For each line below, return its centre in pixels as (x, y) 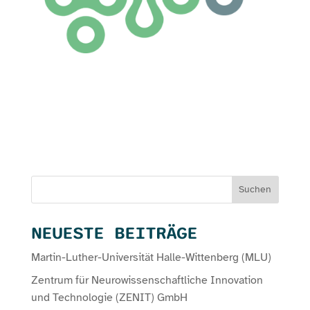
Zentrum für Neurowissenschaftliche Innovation (147, 280)
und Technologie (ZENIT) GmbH (109, 297)
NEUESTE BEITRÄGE (114, 232)
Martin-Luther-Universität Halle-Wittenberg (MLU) (151, 257)
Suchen (255, 190)
